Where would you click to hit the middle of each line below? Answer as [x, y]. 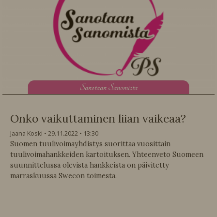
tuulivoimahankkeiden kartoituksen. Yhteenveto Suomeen [107, 155]
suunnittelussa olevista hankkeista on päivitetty [90, 165]
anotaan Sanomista [111, 87]
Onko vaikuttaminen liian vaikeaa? [98, 119]
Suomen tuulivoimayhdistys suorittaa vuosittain [90, 144]
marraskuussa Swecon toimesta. [63, 176]
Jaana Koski [26, 133]
